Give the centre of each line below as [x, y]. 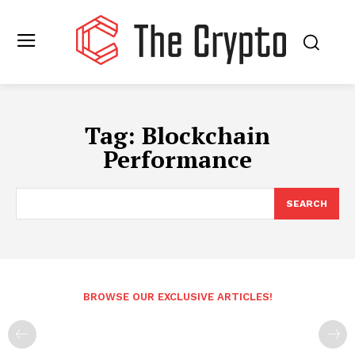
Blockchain [206, 136]
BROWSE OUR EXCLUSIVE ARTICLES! [177, 297]
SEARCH [307, 204]
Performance [177, 159]
